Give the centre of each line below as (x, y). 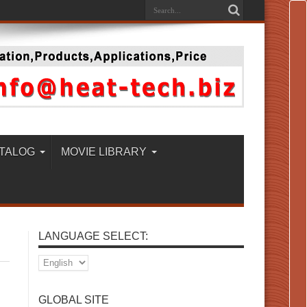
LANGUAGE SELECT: (93, 236)
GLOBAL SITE (74, 300)
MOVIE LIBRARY (104, 152)
